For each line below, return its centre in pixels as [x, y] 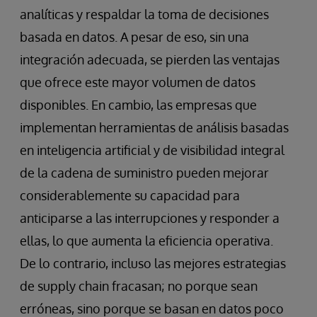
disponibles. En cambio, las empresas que [138, 105]
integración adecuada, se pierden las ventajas [150, 60]
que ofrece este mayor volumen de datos [138, 82]
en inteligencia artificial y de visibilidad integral [152, 150]
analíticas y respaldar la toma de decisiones [144, 15]
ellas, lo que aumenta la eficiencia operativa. [146, 241]
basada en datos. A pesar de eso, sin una [134, 37]
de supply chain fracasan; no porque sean [139, 286]
